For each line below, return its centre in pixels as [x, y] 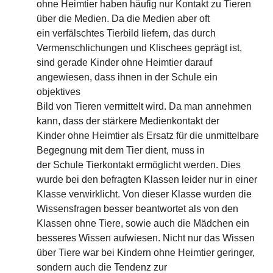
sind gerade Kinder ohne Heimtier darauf [124, 62]
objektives [58, 92]
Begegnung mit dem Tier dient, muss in [121, 150]
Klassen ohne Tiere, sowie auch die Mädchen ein [143, 223]
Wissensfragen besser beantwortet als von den [137, 209]
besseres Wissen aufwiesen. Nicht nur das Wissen [146, 238]
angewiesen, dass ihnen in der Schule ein [127, 77]
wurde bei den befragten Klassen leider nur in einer [147, 179]
